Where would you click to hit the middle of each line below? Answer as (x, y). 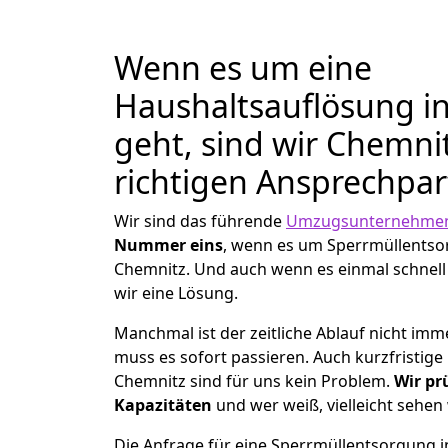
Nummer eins (168, 245)
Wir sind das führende (200, 221)
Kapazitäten (163, 405)
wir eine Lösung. (176, 293)
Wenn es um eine (243, 67)
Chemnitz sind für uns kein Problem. (254, 381)
